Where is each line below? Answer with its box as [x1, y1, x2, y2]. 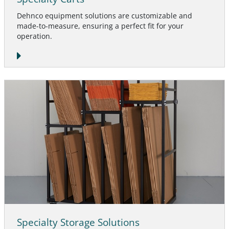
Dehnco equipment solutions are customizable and [17, 11, 192, 21]
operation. [17, 31, 52, 41]
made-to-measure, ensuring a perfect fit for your [17, 21, 184, 31]
